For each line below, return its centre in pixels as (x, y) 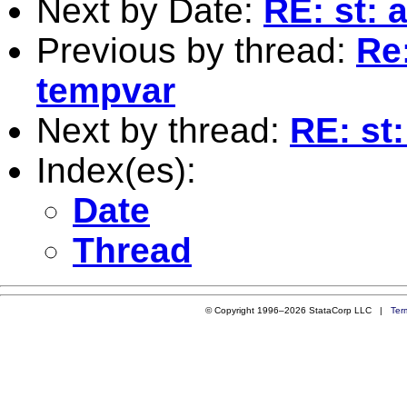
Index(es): (116, 170)
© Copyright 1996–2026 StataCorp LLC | (298, 310)
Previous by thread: (196, 50)
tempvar (106, 90)
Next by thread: (163, 130)
